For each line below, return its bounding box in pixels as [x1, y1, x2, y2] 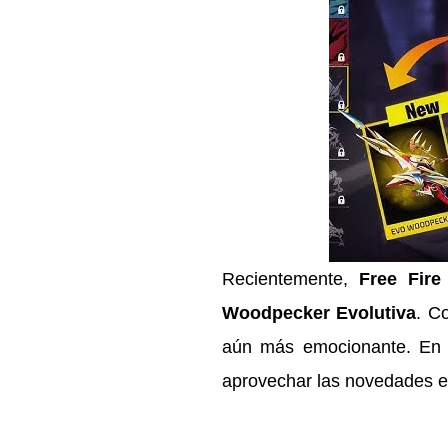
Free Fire [358, 269, 441, 290]
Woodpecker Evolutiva [222, 303, 417, 324]
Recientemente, [222, 269, 359, 290]
